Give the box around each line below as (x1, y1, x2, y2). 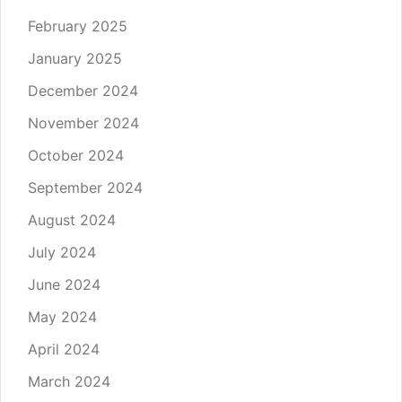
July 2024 (28, 242, 96, 261)
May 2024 (28, 307, 97, 326)
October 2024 (28, 145, 124, 164)
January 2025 (28, 48, 122, 67)
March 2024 (28, 371, 110, 390)
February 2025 (28, 16, 127, 35)
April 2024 (28, 339, 100, 358)
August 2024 (28, 210, 116, 229)
